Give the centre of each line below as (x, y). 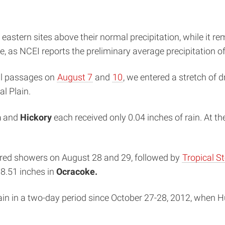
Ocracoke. (77, 172)
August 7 (75, 77)
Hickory (36, 117)
